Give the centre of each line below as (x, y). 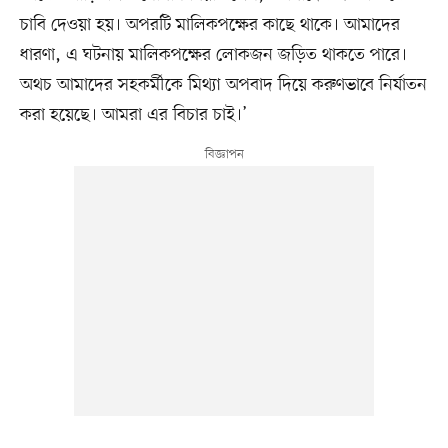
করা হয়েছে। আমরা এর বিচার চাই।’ (133, 115)
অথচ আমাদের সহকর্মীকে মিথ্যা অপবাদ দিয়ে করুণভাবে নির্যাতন (223, 85)
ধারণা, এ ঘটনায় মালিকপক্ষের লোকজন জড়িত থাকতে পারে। (213, 55)
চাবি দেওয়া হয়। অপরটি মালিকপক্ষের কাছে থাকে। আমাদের (209, 25)
